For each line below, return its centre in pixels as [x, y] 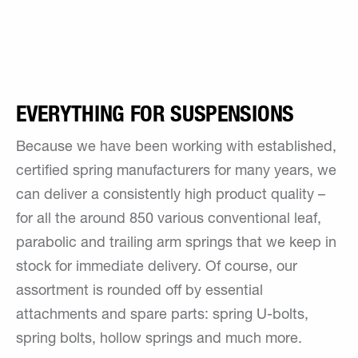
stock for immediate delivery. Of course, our [157, 268]
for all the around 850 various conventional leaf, [169, 220]
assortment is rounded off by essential [139, 292]
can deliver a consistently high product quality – [171, 196]
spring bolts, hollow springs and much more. [159, 340]
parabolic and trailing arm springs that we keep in [176, 244]
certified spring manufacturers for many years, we [176, 172]
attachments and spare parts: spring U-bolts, [162, 316]
